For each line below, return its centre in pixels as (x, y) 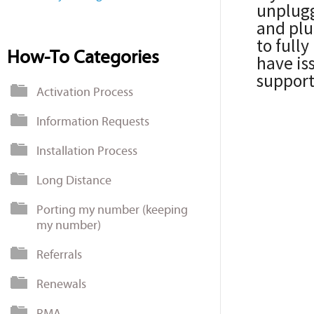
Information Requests (93, 121)
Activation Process (85, 92)
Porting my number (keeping (112, 210)
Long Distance (74, 180)
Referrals (59, 254)
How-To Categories (83, 56)
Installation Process (87, 151)
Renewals (61, 284)
